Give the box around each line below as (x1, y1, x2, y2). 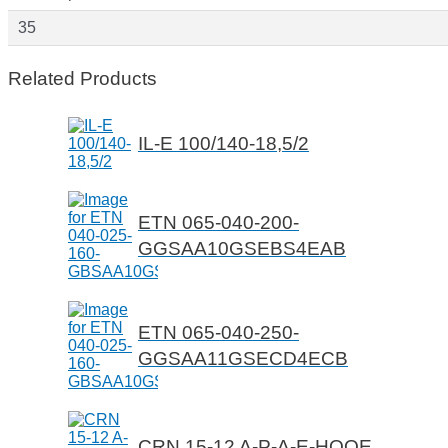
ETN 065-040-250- (138, 322, 299, 344)
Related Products (8, 67, 157, 89)
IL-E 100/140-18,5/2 (138, 133, 309, 155)
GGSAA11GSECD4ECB (138, 348, 348, 370)
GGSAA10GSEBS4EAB (138, 238, 346, 260)
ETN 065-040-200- (138, 212, 299, 234)
